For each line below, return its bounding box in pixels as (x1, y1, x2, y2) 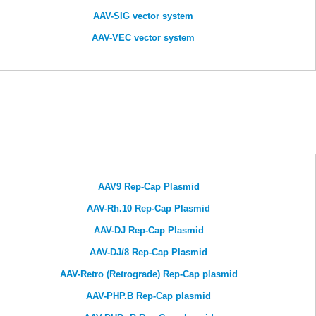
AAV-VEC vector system (92, 32, 195, 44)
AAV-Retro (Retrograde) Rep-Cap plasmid (59, 269, 238, 280)
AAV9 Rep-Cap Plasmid (97, 181, 200, 193)
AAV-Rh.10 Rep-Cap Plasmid (87, 203, 210, 214)
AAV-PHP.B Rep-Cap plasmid (86, 291, 211, 302)
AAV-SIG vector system (93, 11, 193, 22)
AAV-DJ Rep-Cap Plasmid (93, 225, 204, 236)
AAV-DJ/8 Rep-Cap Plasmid (90, 247, 207, 258)
